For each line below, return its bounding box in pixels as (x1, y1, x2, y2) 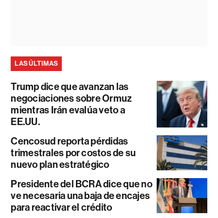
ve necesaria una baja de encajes (11, 189, 150, 201)
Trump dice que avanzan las (11, 80, 129, 92)
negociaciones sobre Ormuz (11, 92, 132, 104)
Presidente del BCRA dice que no (11, 178, 152, 190)
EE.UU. (11, 115, 40, 127)
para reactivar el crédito (11, 201, 112, 213)
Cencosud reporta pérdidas (11, 135, 128, 147)
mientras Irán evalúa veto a (11, 104, 125, 116)
